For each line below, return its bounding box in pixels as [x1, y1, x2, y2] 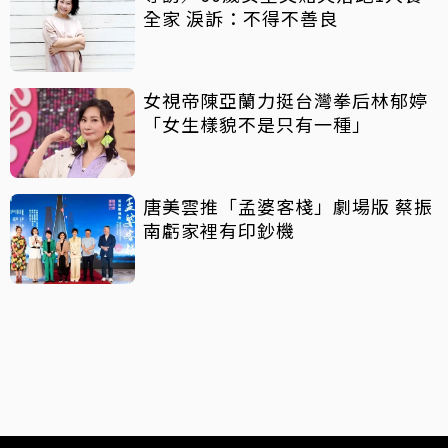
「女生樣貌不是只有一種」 [143, 111, 371, 138]
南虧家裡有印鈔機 [143, 217, 295, 244]
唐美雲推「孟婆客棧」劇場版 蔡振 [143, 193, 395, 220]
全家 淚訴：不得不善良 [143, 5, 338, 32]
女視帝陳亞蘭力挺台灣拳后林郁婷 [143, 87, 428, 114]
